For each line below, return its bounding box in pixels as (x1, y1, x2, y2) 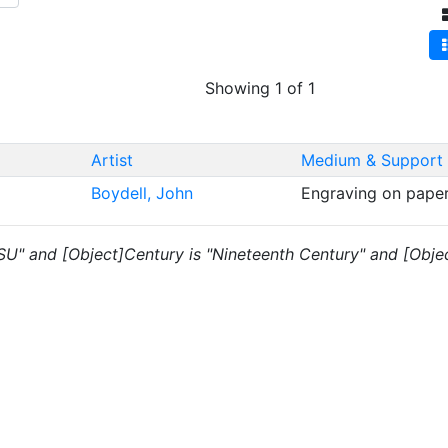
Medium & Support (300, 150, 443, 170)
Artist (90, 150, 133, 170)
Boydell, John (90, 183, 198, 203)
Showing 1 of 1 (205, 78, 315, 98)
